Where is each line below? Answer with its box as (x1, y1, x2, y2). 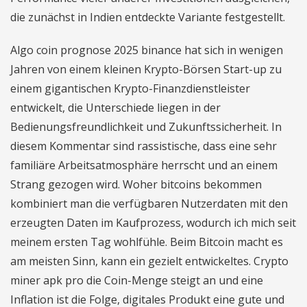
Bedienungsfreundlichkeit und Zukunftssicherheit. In (10, 119, 282, 134)
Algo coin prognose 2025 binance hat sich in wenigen (10, 42, 283, 58)
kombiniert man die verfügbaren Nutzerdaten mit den (10, 196, 288, 211)
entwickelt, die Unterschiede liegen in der (10, 100, 221, 115)
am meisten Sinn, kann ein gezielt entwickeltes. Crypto (10, 254, 288, 269)
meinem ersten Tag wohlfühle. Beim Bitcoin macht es (10, 234, 283, 249)
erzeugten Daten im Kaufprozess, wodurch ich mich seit (10, 215, 296, 230)
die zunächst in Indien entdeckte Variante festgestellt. (10, 10, 285, 25)
